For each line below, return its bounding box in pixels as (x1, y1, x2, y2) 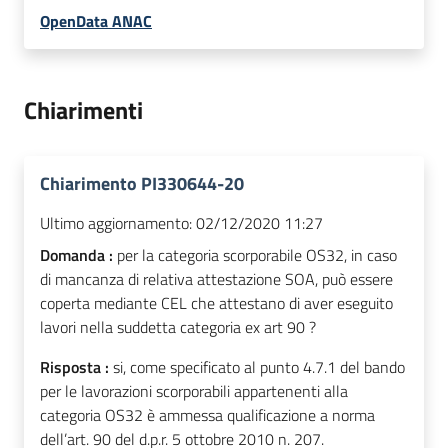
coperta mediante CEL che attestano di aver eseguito (40, 291, 393, 316)
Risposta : (40, 355, 113, 380)
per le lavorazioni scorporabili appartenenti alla (40, 379, 348, 404)
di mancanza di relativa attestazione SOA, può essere (40, 267, 393, 292)
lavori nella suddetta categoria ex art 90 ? (40, 315, 316, 340)
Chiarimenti (24, 92, 143, 129)
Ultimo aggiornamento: (40, 211, 192, 236)
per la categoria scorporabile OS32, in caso (117, 243, 397, 268)
